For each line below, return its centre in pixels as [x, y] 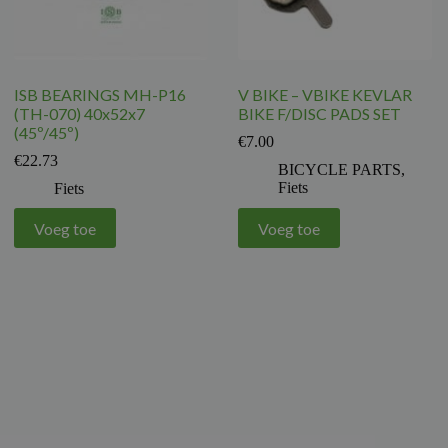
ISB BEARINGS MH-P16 [100, 95]
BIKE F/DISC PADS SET [320, 114]
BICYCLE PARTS [340, 170]
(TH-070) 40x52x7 [80, 114]
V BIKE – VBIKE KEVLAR [325, 95]
